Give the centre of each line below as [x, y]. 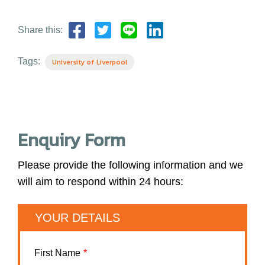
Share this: [40, 30]
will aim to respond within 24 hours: [101, 182]
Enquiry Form [72, 140]
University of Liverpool [90, 62]
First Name [57, 253]
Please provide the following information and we [130, 165]
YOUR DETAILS [77, 218]
